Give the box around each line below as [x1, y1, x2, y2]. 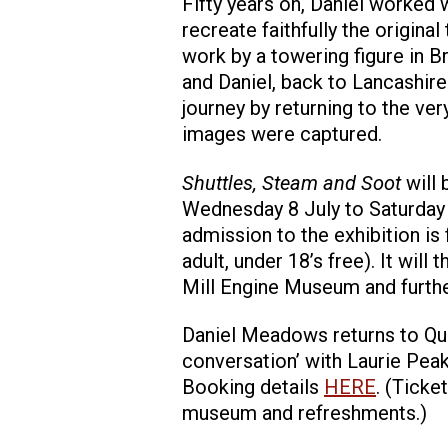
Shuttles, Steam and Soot [182, 170, 406, 195]
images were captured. [182, 122, 382, 147]
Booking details [182, 375, 324, 400]
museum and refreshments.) [182, 401, 427, 426]
